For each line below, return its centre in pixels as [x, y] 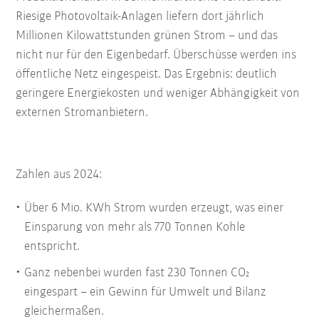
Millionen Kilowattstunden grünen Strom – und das [147, 36]
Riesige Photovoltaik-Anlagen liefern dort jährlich [140, 17]
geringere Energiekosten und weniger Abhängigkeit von [158, 94]
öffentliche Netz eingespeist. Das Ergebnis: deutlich [147, 75]
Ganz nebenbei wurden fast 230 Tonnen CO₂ [137, 273]
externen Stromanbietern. [85, 113]
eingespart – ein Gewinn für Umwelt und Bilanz [146, 293]
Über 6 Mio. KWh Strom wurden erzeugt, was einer [154, 209]
